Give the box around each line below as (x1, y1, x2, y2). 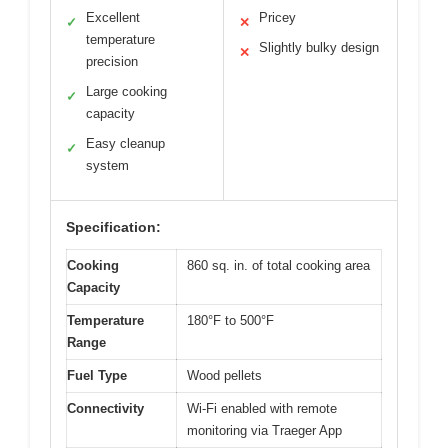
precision (86, 54, 138, 70)
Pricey (259, 10, 296, 26)
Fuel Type (67, 368, 127, 384)
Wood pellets (187, 368, 262, 384)
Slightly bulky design (259, 40, 379, 56)
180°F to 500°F (187, 313, 274, 329)
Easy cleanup (86, 136, 165, 152)
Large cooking (86, 84, 167, 100)
